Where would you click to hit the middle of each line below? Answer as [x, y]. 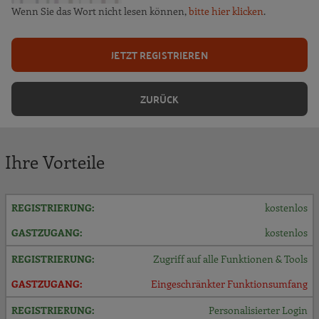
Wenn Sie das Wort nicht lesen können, [100, 11]
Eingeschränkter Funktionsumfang [229, 283]
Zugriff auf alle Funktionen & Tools [230, 258]
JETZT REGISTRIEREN [159, 55]
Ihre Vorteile [55, 161]
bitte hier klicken [226, 11]
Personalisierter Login [258, 310]
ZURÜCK [159, 99]
